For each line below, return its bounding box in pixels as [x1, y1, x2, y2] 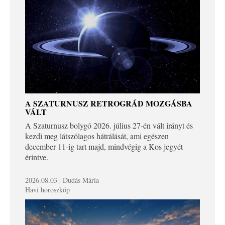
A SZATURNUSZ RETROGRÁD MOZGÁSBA [25, 97, 192, 109]
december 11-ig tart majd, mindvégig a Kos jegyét [25, 141, 183, 152]
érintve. [25, 151, 48, 162]
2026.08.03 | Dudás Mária [25, 175, 99, 185]
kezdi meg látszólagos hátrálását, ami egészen [25, 130, 169, 141]
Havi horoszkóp [25, 184, 70, 194]
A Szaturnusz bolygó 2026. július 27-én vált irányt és [25, 120, 193, 131]
